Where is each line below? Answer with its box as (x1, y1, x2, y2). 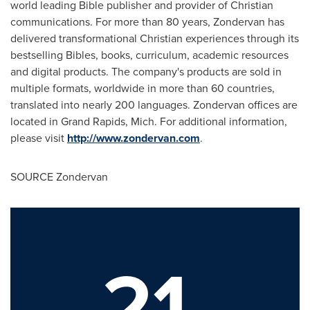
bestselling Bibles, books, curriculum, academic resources (10, 46, 289, 63)
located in (10, 113, 61, 129)
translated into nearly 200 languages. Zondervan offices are (10, 96, 298, 113)
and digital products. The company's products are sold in (10, 63, 282, 80)
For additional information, (157, 113, 287, 129)
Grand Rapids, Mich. (61, 113, 157, 129)
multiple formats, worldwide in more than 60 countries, (10, 80, 275, 96)
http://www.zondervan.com (67, 129, 200, 146)
